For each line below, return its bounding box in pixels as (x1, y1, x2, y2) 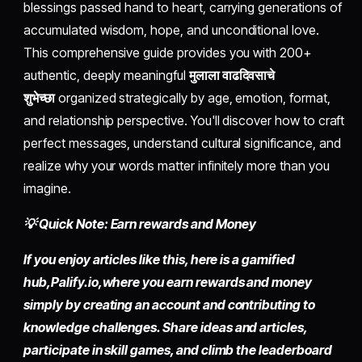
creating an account (82, 297, 200, 314)
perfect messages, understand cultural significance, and (23, 135, 341, 152)
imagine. (23, 180, 71, 197)
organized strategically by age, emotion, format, (55, 90, 330, 107)
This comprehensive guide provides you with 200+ (23, 44, 311, 61)
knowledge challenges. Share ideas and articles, (23, 319, 307, 336)
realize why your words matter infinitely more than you (23, 158, 330, 175)
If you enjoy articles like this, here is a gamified (23, 251, 295, 268)
